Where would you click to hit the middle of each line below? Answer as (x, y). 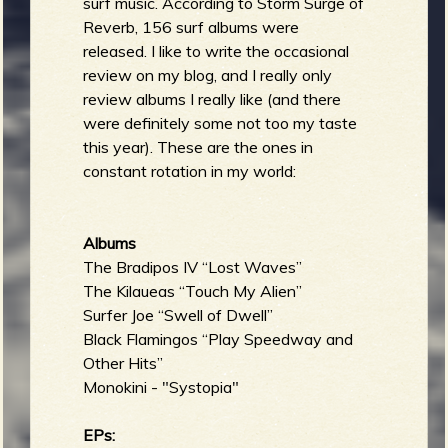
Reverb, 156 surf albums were (191, 26)
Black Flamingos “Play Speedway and (218, 338)
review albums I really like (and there (212, 98)
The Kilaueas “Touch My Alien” (193, 290)
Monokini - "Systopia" (161, 386)
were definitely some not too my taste (220, 122)
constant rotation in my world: (190, 170)
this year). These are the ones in (198, 146)
